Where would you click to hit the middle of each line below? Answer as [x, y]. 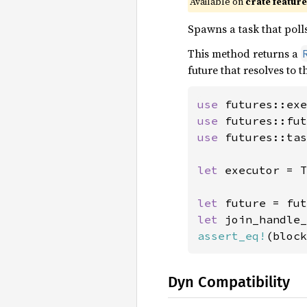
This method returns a [244, 53]
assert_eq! [231, 236]
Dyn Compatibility [229, 282]
